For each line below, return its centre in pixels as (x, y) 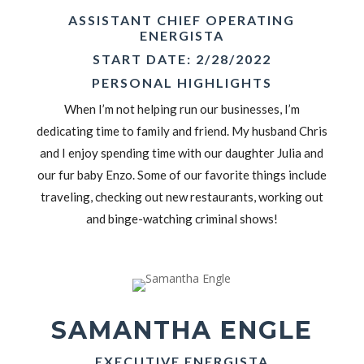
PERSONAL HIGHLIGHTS (182, 82)
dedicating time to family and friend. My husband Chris (182, 130)
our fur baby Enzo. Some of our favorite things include (182, 174)
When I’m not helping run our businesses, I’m (182, 108)
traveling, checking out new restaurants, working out (182, 196)
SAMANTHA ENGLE (182, 330)
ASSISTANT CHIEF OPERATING (182, 19)
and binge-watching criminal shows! (182, 218)
